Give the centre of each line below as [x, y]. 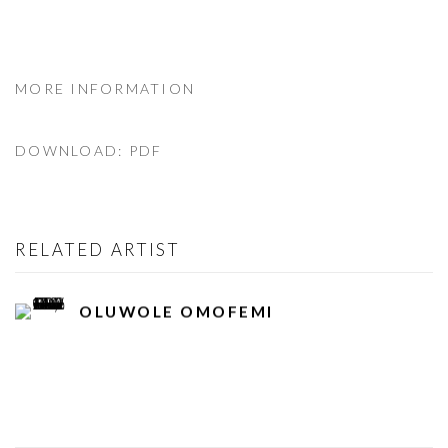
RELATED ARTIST [97, 250]
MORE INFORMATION [105, 89]
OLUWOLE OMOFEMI [176, 311]
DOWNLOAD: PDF [89, 151]
